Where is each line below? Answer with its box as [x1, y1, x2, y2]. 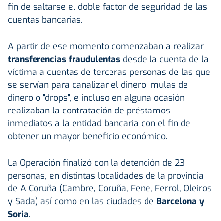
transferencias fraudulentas [8, 53, 120, 65]
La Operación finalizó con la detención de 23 [8, 156, 184, 169]
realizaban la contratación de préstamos [8, 104, 170, 116]
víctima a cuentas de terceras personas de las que [8, 66, 210, 78]
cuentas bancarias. [8, 13, 83, 26]
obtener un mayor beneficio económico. [8, 130, 168, 142]
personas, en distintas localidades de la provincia [8, 169, 204, 182]
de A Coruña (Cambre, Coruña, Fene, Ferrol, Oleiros [8, 182, 212, 194]
